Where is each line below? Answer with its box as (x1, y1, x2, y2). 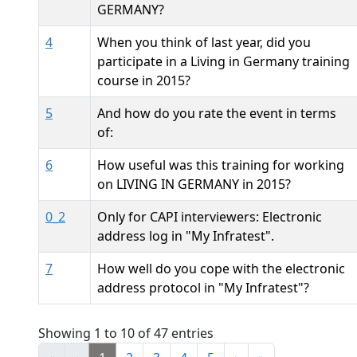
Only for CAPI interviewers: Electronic (97, 208, 322, 226)
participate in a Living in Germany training (97, 53, 350, 70)
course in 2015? (97, 72, 190, 89)
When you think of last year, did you (97, 33, 311, 51)
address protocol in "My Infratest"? (97, 279, 309, 296)
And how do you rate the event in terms (97, 104, 336, 122)
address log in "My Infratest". (97, 227, 274, 245)
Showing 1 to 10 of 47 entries (38, 324, 214, 342)
